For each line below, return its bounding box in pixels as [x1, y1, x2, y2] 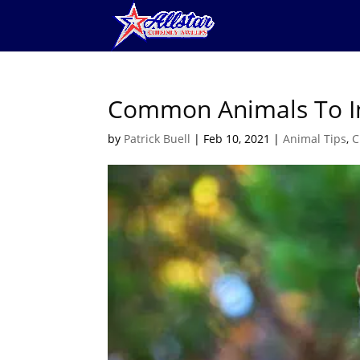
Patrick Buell [124, 131, 191, 146]
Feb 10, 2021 [203, 131, 271, 146]
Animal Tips [283, 131, 347, 146]
